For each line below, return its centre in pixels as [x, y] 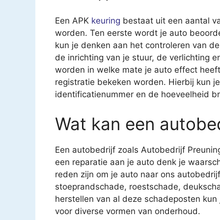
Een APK [73, 21]
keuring [106, 21]
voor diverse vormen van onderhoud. [128, 211]
